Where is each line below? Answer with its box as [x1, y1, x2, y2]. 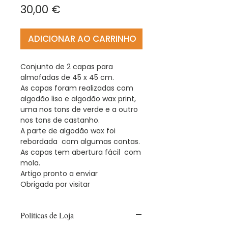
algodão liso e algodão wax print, [20, 93, 136, 104]
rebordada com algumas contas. [20, 136, 140, 147]
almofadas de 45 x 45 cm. [20, 72, 114, 82]
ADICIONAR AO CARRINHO [28, 32, 136, 45]
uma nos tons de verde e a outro [20, 104, 138, 115]
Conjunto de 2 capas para [20, 61, 113, 72]
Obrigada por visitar [20, 179, 90, 189]
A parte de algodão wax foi [20, 125, 116, 136]
